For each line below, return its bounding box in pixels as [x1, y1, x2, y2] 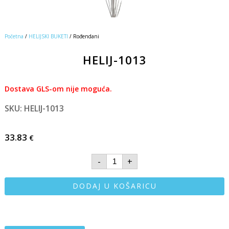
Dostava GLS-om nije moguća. [4, 83, 112, 94]
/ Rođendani [67, 32, 99, 40]
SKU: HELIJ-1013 [4, 102, 64, 114]
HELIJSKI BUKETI [28, 32, 68, 40]
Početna [4, 32, 24, 40]
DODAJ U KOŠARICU [72, 181, 157, 191]
